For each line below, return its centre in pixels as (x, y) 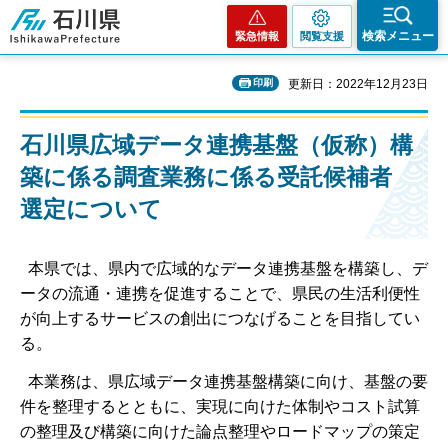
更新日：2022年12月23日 (358, 84)
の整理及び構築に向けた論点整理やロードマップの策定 (220, 431)
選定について (91, 209)
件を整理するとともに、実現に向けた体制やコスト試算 (220, 406)
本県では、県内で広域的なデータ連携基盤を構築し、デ (224, 269)
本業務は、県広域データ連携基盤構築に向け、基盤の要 (224, 381)
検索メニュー (397, 36)
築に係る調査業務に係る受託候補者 (206, 177)
